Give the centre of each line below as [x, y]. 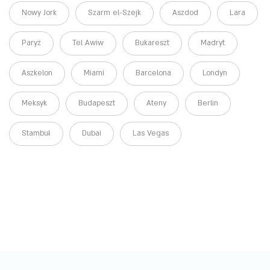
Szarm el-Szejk [115, 13]
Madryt [213, 43]
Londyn [215, 73]
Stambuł [36, 133]
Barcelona [153, 73]
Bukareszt [152, 43]
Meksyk [34, 103]
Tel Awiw [88, 43]
